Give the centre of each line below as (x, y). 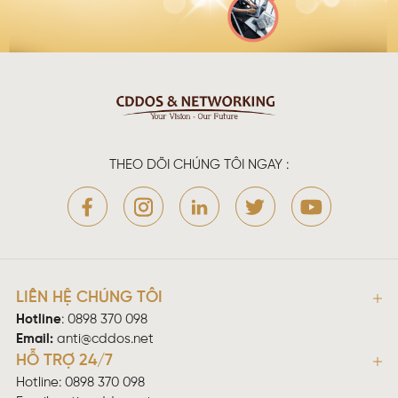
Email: (35, 340)
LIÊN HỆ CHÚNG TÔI (89, 298)
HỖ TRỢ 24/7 (64, 362)
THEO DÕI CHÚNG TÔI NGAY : (199, 165)
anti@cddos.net (105, 340)
